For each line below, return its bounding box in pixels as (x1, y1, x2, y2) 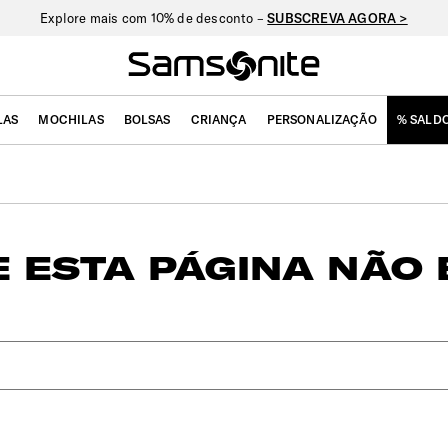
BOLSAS (123, 112, 171, 127)
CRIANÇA (190, 112, 247, 127)
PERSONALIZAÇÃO (266, 112, 377, 127)
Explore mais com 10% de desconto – (40, 10, 268, 26)
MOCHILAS (38, 112, 104, 127)
